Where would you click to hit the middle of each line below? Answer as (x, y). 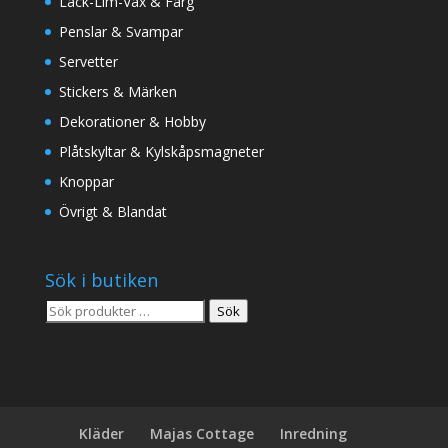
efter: (60, 333)
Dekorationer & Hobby (132, 122)
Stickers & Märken (117, 92)
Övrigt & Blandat (112, 212)
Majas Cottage (201, 434)
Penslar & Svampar (120, 32)
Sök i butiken (101, 280)
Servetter (88, 62)
